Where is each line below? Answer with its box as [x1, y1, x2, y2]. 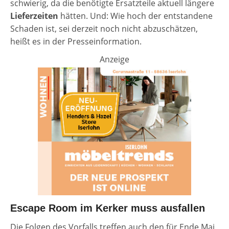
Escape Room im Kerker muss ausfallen [10, 202, 205, 214]
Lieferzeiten [10, 10, 58, 22]
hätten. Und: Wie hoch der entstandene [58, 10, 213, 22]
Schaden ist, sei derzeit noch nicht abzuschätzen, [10, 23, 198, 35]
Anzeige [100, 54, 129, 65]
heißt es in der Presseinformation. [10, 36, 142, 48]
